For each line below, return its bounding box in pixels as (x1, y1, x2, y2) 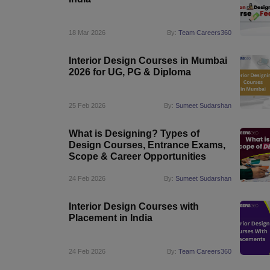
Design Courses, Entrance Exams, (69, 140, 225, 150)
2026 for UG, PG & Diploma (69, 67, 191, 77)
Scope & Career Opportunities (69, 151, 206, 162)
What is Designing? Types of (69, 128, 199, 139)
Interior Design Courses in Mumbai (69, 55, 227, 66)
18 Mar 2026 (69, 29, 105, 36)
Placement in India (69, 213, 152, 223)
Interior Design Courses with (69, 201, 199, 212)
